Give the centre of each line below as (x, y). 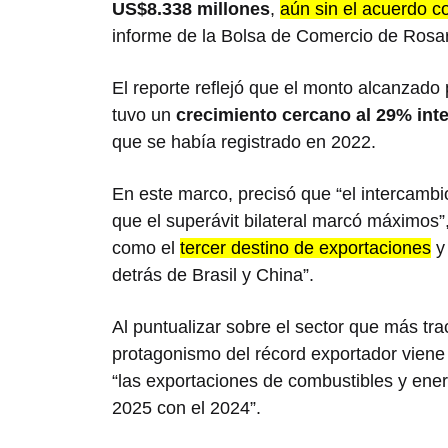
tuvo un (144, 115)
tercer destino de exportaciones (305, 248)
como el (146, 248)
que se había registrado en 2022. (244, 142)
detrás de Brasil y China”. (213, 275)
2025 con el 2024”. (186, 408)
